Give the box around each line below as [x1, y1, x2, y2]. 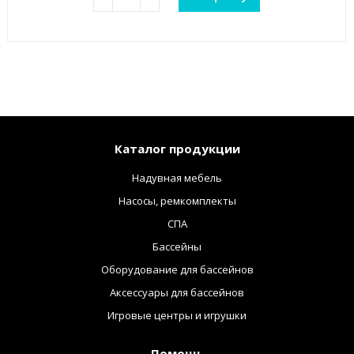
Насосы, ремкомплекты [118, 194, 236, 209]
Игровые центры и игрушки [107, 308, 247, 323]
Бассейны [153, 239, 201, 254]
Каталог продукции [114, 141, 240, 157]
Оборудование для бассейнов [100, 262, 254, 277]
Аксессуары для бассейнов [110, 285, 244, 300]
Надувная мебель [132, 171, 222, 186]
